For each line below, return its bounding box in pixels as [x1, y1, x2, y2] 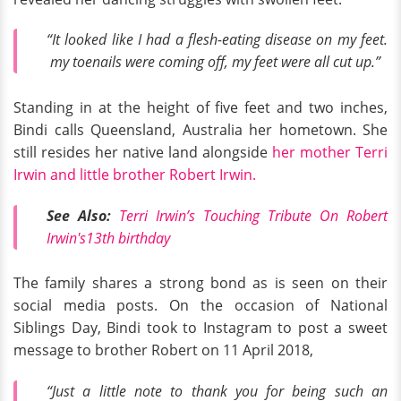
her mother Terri [272, 141, 388, 162]
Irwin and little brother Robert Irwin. [13, 164, 256, 184]
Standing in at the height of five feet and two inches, [13, 97, 388, 117]
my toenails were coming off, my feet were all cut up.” [47, 52, 380, 73]
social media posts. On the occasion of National [13, 295, 388, 316]
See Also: [47, 205, 111, 226]
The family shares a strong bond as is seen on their [13, 273, 388, 294]
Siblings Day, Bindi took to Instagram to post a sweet [13, 318, 388, 338]
